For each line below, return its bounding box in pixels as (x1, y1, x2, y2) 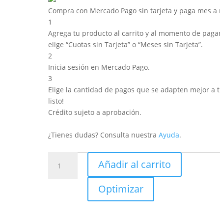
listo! (48, 96, 64, 106)
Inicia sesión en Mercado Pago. (48, 62, 150, 72)
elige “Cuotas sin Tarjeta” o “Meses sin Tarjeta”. (48, 40, 203, 49)
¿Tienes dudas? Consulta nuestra (48, 130, 159, 139)
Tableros (48, 153, 77, 162)
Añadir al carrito (98, 158, 171, 171)
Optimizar (98, 182, 144, 195)
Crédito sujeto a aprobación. (48, 108, 142, 117)
